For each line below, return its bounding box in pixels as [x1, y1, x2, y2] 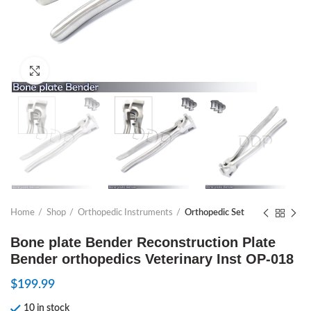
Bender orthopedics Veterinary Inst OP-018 [10, 251, 294, 267]
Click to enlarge [49, 66, 110, 75]
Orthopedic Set [185, 208, 244, 218]
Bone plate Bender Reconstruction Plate [10, 235, 276, 251]
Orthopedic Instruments [78, 208, 173, 218]
